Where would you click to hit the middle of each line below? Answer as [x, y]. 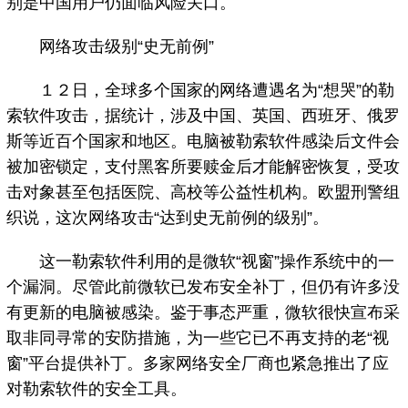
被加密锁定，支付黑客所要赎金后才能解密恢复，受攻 [204, 167]
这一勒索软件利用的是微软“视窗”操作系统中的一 [201, 262]
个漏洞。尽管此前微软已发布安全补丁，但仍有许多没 [204, 287]
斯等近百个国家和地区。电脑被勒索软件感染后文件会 [204, 142]
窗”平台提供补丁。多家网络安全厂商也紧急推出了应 [198, 364]
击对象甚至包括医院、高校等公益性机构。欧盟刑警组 [204, 193]
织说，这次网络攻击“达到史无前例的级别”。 [168, 218]
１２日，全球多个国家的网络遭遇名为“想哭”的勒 [201, 91]
